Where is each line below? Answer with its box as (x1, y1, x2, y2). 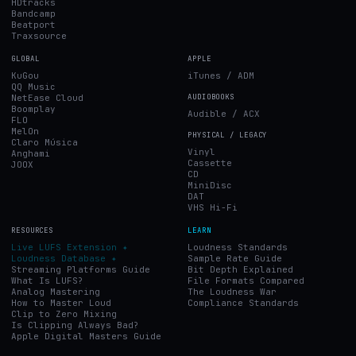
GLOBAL (11, 53, 40, 64)
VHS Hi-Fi (188, 201, 238, 213)
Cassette (188, 157, 232, 168)
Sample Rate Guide (188, 252, 282, 264)
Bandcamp (11, 7, 56, 19)
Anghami (11, 147, 50, 159)
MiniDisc (188, 179, 232, 191)
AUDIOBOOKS (188, 91, 234, 102)
